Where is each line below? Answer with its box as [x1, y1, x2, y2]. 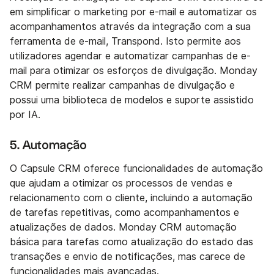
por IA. [10, 109, 40, 121]
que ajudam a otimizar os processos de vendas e [10, 177, 232, 190]
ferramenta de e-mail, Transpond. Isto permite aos [10, 35, 241, 48]
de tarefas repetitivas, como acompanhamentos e [10, 207, 239, 219]
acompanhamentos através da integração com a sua [10, 21, 251, 33]
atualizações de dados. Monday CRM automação [10, 221, 237, 234]
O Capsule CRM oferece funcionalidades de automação [10, 163, 263, 175]
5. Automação [10, 139, 87, 152]
